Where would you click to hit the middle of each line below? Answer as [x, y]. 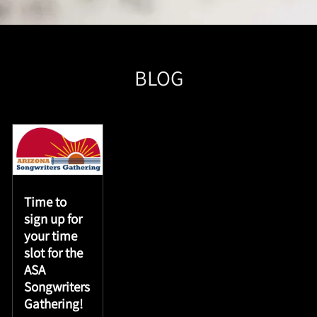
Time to [46, 201]
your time [51, 235]
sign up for [53, 218]
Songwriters [57, 286]
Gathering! [54, 303]
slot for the [54, 252]
